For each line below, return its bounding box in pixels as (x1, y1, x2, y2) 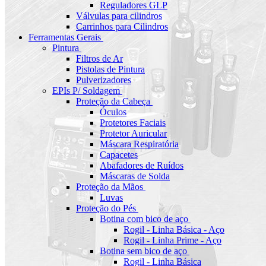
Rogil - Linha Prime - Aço (123, 235, 221, 246)
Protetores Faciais (100, 118, 166, 128)
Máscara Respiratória (100, 139, 179, 150)
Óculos (100, 107, 126, 118)
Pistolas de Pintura (76, 64, 145, 75)
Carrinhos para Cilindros (76, 21, 168, 32)
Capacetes (100, 150, 138, 160)
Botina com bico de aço (100, 214, 188, 224)
